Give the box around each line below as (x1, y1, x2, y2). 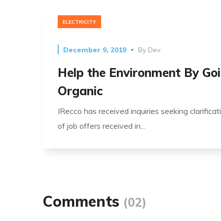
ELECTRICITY (63, 19, 96, 26)
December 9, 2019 (63, 45, 126, 54)
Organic (58, 83, 103, 98)
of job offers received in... (58, 120, 145, 131)
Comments (43, 191, 123, 211)
